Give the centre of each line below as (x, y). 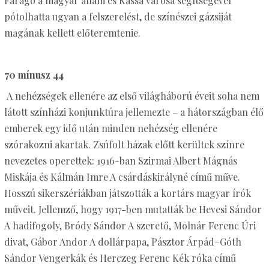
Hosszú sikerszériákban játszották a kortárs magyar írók (127, 193)
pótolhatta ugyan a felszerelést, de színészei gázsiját (118, 17)
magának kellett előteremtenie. (72, 33)
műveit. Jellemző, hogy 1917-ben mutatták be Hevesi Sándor (133, 210)
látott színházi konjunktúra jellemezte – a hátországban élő (134, 112)
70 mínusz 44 (34, 75)
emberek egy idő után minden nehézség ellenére (110, 128)
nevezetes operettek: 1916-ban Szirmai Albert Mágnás (120, 161)
